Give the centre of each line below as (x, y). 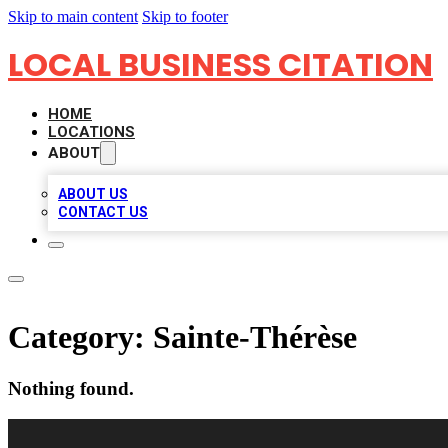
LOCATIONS (91, 132)
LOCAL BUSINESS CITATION (220, 64)
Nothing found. (71, 388)
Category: (80, 337)
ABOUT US (93, 194)
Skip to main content (73, 16)
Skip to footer (185, 16)
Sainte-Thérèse (255, 337)
